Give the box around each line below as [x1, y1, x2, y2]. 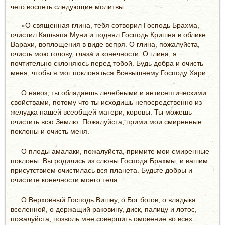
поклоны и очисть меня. [11, 127, 89, 135]
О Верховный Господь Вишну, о [21, 195, 127, 204]
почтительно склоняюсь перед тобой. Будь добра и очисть [11, 59, 203, 67]
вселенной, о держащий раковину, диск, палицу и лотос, [11, 205, 197, 213]
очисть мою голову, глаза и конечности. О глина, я [11, 49, 177, 58]
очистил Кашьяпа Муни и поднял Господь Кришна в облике [11, 30, 206, 39]
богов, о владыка [138, 195, 196, 204]
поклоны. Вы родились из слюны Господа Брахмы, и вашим [11, 156, 208, 165]
